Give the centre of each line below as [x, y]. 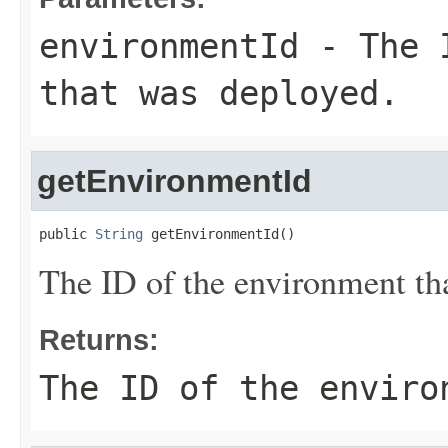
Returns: [99, 339]
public [67, 234]
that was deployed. [219, 93]
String [119, 234]
